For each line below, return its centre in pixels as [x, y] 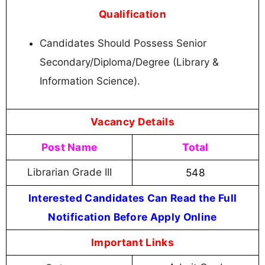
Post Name [69, 147]
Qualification [132, 14]
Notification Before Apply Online [132, 217]
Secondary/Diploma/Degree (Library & [129, 62]
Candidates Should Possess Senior [123, 43]
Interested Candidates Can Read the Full [132, 198]
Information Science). [90, 81]
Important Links [132, 243]
